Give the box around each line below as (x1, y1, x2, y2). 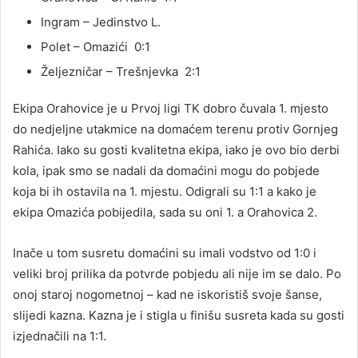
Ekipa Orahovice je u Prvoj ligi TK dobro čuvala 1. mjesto (13, 100, 328, 116)
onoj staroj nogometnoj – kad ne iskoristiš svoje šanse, (13, 286, 322, 302)
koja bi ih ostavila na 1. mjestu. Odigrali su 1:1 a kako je (13, 183, 316, 199)
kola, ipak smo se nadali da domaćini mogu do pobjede (13, 162, 320, 178)
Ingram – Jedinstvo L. (41, 14, 161, 30)
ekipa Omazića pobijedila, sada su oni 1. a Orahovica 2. (13, 204, 317, 220)
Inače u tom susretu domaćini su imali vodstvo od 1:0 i (13, 245, 316, 261)
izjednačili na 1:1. (13, 328, 106, 344)
